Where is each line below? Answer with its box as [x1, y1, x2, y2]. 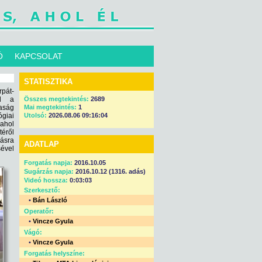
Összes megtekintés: [24, 95, 91, 102]
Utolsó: [24, 112, 49, 119]
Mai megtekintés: [24, 104, 78, 111]
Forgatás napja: [24, 159, 73, 166]
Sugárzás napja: [24, 168, 74, 175]
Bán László [33, 196, 67, 204]
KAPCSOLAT [15, 51, 63, 61]
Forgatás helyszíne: [24, 250, 85, 257]
